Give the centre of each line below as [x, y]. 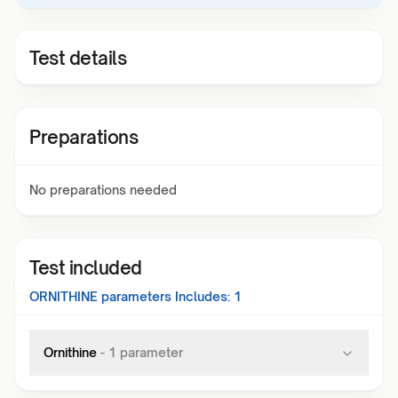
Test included [86, 268]
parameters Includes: [164, 296]
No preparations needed [103, 190]
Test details [78, 58]
